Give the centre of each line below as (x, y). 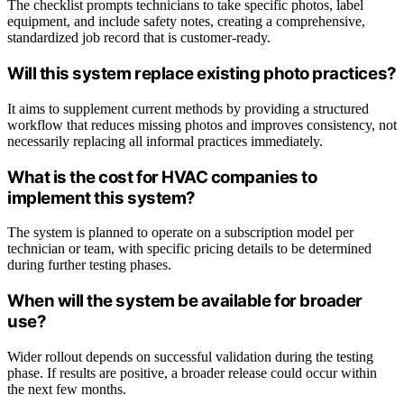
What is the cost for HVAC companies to (162, 177)
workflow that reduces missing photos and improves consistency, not (202, 124)
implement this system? (101, 197)
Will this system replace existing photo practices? (202, 74)
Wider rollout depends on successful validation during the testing (190, 356)
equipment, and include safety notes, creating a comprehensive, (186, 22)
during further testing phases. (89, 265)
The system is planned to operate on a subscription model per (180, 233)
